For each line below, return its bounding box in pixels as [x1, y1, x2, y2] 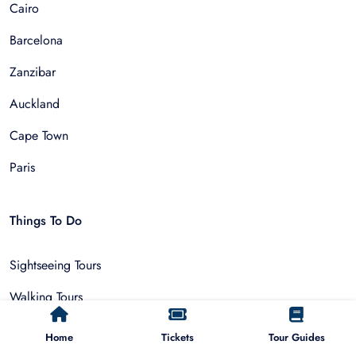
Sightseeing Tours [10, 255, 101, 274]
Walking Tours [10, 287, 83, 306]
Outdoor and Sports [10, 319, 116, 338]
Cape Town [10, 126, 68, 145]
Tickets [161, 330, 195, 345]
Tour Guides [268, 330, 325, 345]
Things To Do [10, 211, 82, 230]
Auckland [10, 94, 60, 113]
